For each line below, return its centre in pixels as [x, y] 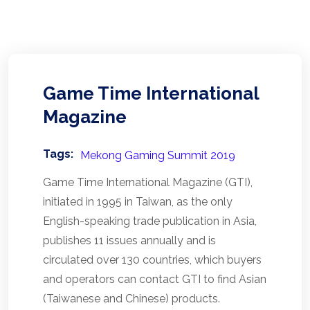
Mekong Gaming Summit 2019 [158, 155]
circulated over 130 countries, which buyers [152, 260]
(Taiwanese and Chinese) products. [131, 299]
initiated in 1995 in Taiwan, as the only [138, 202]
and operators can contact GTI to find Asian [155, 279]
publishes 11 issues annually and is [129, 240]
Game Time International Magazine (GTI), [148, 182]
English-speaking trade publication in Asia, [150, 221]
